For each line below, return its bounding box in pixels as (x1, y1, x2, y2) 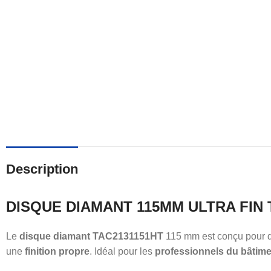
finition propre (25, 246, 90, 256)
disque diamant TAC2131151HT (19, 230, 163, 241)
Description (6, 161, 78, 177)
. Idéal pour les (90, 246, 155, 256)
